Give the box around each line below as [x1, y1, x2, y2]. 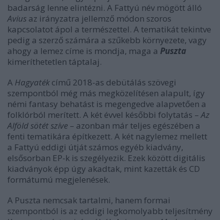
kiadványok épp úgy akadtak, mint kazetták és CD [7, 163, 200, 174]
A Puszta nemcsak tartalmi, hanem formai [7, 194, 170, 206]
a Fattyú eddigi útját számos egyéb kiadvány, [7, 141, 183, 153]
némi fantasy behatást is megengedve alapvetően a [7, 98, 206, 110]
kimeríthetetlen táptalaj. [7, 56, 102, 67]
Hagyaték [15, 77, 50, 88]
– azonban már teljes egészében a [68, 120, 200, 131]
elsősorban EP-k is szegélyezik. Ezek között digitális [7, 152, 205, 164]
